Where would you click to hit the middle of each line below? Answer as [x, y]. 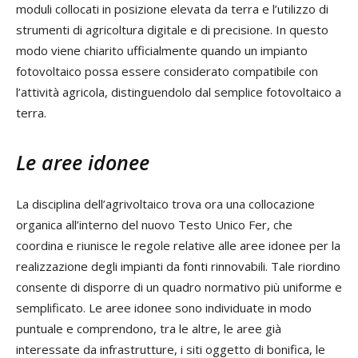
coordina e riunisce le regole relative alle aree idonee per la [178, 245]
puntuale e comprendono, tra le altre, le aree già [149, 328]
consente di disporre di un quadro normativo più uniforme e [179, 286]
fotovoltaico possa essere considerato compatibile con [167, 71]
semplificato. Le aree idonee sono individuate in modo [164, 307]
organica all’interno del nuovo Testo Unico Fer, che [154, 224]
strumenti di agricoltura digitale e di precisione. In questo [172, 29]
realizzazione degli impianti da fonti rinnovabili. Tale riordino [178, 266]
